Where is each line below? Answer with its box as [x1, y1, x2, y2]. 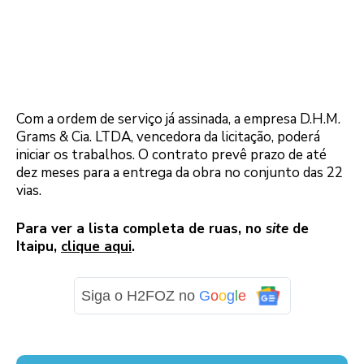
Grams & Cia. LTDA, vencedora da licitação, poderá [16, 127, 320, 146]
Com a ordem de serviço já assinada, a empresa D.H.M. [16, 109, 340, 128]
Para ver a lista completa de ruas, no [16, 219, 266, 239]
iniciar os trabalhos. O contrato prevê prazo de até [16, 145, 327, 164]
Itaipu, [16, 237, 61, 257]
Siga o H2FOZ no [80, 287, 199, 304]
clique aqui [61, 237, 132, 257]
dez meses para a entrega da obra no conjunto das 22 [16, 162, 343, 182]
